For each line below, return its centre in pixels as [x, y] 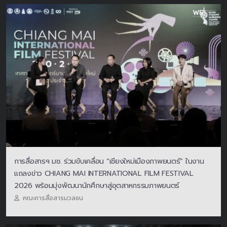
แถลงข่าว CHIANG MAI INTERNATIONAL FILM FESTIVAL [104, 174]
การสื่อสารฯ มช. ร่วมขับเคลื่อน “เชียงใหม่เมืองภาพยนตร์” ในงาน [109, 161]
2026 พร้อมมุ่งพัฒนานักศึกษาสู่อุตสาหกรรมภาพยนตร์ [97, 186]
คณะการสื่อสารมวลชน [53, 198]
